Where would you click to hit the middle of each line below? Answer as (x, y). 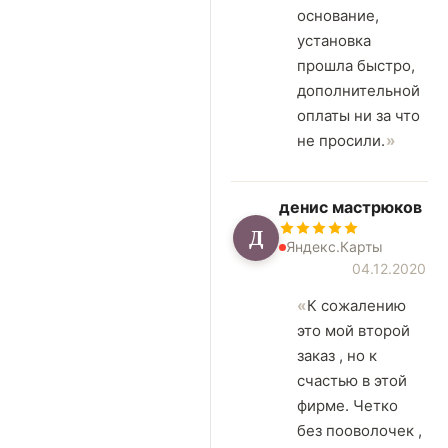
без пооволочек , (359, 431)
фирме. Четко (347, 406)
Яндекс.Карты (334, 247)
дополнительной (358, 91)
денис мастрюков (350, 207)
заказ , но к (337, 356)
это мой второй (353, 331)
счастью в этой (352, 381)
